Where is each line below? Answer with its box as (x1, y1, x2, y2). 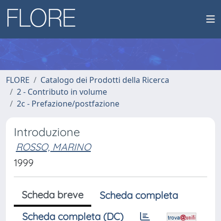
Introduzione (14, 125, 80, 139)
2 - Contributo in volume (17, 86, 107, 97)
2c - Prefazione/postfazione (17, 98, 119, 109)
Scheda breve (22, 188, 83, 201)
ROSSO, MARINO (16, 141, 91, 153)
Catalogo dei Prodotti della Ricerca (40, 74, 169, 85)
